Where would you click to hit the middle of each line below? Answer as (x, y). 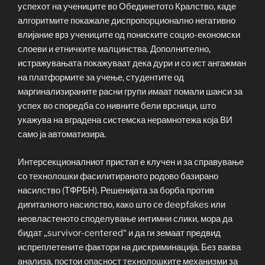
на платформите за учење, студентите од (101, 78)
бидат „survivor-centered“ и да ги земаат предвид (119, 233)
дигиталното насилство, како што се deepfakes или (122, 204)
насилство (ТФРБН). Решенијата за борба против (116, 190)
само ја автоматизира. (62, 135)
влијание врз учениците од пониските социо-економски (129, 35)
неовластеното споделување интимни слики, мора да (125, 219)
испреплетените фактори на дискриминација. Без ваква (129, 247)
